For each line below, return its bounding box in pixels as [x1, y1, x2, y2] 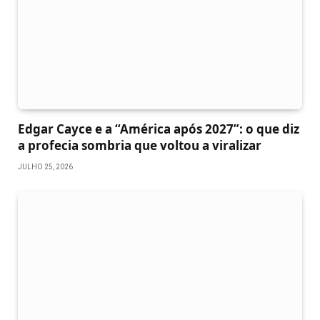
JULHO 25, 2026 [18, 162, 73, 171]
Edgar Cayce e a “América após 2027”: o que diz [18, 120, 299, 137]
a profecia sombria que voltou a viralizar [18, 136, 261, 154]
